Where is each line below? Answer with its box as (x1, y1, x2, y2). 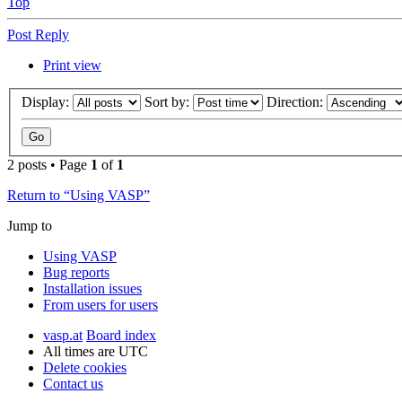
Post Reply (7, 26, 69, 42)
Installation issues (43, 281, 142, 297)
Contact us (43, 376, 103, 392)
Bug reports (43, 265, 109, 281)
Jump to (7, 218, 52, 234)
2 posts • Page (7, 157, 91, 173)
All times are (43, 344, 118, 360)
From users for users (43, 297, 158, 313)
